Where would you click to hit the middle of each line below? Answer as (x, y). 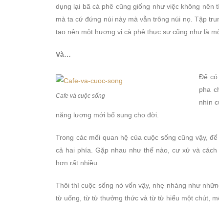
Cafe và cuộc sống (80, 96)
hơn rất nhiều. (77, 163)
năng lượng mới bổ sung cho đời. (107, 115)
